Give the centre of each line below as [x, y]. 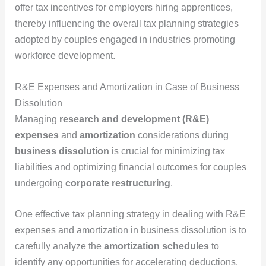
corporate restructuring [118, 183]
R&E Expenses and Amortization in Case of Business [127, 87]
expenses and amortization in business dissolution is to [130, 230]
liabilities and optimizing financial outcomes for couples [130, 167]
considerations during [182, 135]
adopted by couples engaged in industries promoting [125, 40]
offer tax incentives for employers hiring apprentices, [123, 8]
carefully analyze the [59, 246]
